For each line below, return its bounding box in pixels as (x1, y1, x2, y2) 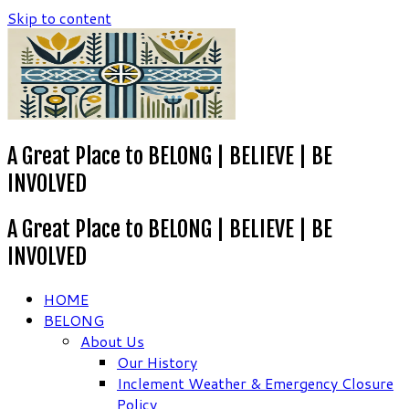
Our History (117, 351, 197, 372)
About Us (80, 330, 144, 351)
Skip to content (7, 7, 111, 28)
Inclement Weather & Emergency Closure (117, 372, 393, 393)
